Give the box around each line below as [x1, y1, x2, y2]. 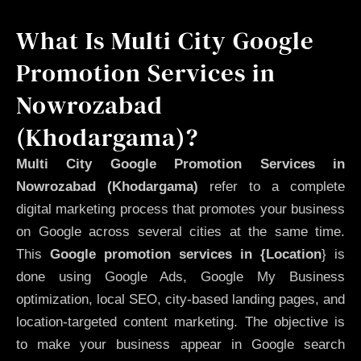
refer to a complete [198, 178, 345, 194]
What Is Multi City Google [16, 23, 314, 57]
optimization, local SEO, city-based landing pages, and [16, 291, 345, 307]
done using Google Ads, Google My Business [16, 268, 345, 284]
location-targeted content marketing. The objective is [16, 313, 345, 330]
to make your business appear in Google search [16, 336, 345, 352]
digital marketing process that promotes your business [16, 201, 345, 217]
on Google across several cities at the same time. [16, 223, 345, 239]
